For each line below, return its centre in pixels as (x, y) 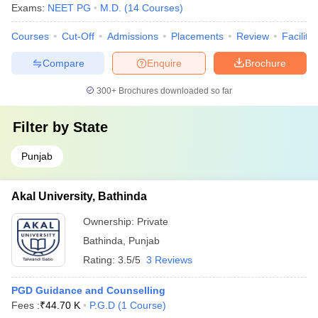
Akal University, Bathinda (79, 196)
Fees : (26, 305)
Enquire (164, 63)
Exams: (29, 8)
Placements (197, 36)
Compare (63, 63)
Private (153, 221)
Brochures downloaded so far (174, 91)
